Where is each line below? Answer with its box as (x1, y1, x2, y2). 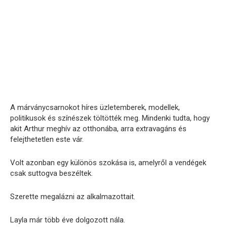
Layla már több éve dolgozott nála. (10, 215, 125, 224)
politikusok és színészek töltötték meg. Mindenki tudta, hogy (10, 113, 210, 123)
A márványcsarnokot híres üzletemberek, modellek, (10, 102, 180, 112)
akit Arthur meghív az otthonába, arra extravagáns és (10, 124, 186, 133)
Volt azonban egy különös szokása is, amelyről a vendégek (10, 158, 206, 167)
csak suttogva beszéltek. (10, 168, 93, 178)
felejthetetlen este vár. (10, 134, 84, 144)
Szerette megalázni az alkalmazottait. (10, 192, 135, 201)
